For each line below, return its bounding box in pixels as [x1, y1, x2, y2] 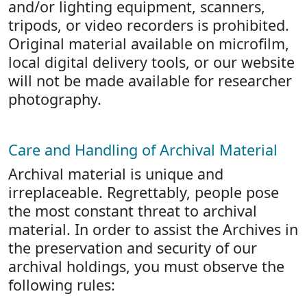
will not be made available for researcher [8, 71, 292, 90]
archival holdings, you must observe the [8, 256, 284, 276]
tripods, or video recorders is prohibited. [8, 15, 289, 35]
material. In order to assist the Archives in [8, 219, 298, 239]
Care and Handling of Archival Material [8, 140, 278, 160]
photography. [8, 89, 101, 109]
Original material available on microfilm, [8, 34, 289, 53]
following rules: [8, 275, 115, 295]
